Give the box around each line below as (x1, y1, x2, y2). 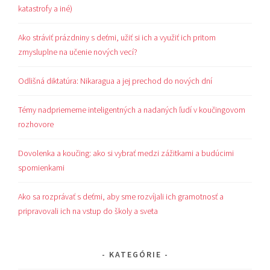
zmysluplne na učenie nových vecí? (18, 46, 138, 58)
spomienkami (18, 162, 65, 173)
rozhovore (18, 119, 54, 130)
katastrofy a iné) (18, 3, 73, 14)
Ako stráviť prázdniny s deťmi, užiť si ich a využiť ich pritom (18, 32, 216, 43)
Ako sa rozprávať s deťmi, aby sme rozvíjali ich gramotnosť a (18, 190, 224, 202)
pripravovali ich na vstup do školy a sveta (18, 205, 159, 216)
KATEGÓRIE (108, 248, 162, 260)
